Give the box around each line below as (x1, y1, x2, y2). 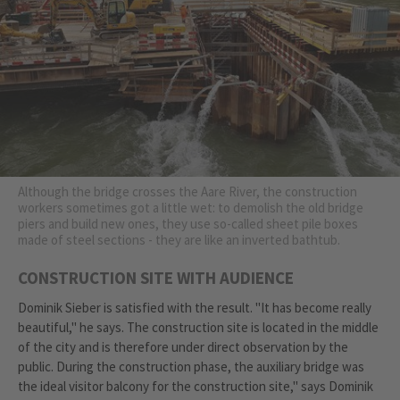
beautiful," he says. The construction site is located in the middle (18, 318, 379, 336)
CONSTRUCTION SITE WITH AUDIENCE (18, 266, 294, 288)
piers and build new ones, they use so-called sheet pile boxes (18, 214, 358, 232)
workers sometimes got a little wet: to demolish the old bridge (18, 198, 363, 216)
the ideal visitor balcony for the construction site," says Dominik (18, 377, 373, 395)
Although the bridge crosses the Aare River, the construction (18, 182, 357, 200)
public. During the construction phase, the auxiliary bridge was (18, 357, 364, 375)
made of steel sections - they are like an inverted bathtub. (18, 230, 340, 248)
